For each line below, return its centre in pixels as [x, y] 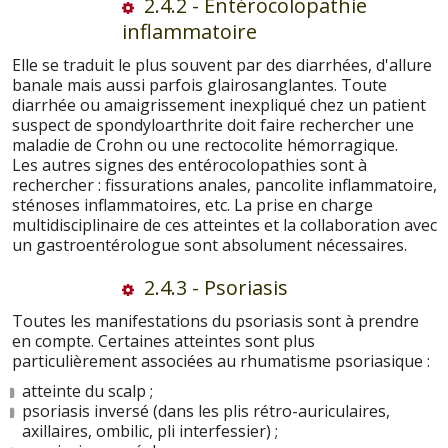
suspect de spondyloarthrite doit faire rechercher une [213, 124]
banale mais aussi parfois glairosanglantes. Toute [199, 84]
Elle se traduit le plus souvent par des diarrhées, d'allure [222, 64]
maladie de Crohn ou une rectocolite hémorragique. [205, 144]
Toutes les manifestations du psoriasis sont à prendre [215, 320]
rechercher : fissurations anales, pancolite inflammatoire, [224, 184]
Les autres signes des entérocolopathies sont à [189, 164]
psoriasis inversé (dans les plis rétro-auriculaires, [206, 410]
